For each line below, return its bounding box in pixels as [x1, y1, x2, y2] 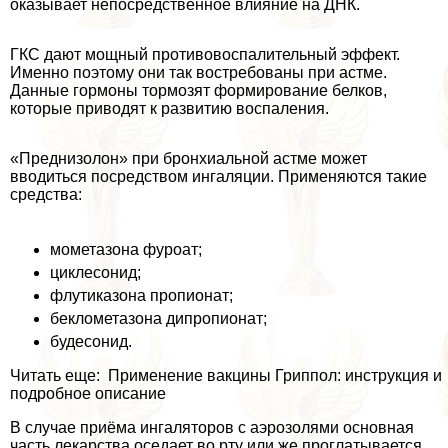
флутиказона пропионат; [50, 286, 233, 304]
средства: [10, 185, 82, 203]
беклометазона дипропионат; [50, 309, 267, 327]
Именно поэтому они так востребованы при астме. [10, 63, 387, 81]
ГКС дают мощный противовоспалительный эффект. [10, 45, 400, 63]
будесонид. [50, 332, 132, 350]
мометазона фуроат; [50, 240, 202, 258]
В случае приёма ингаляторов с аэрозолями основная [10, 418, 414, 436]
